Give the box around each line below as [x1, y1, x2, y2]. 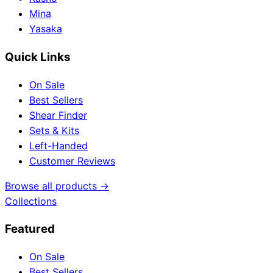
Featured [5, 222, 55, 236]
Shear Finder [29, 108, 87, 121]
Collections [5, 194, 57, 207]
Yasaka [29, 23, 62, 35]
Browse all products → [5, 179, 109, 192]
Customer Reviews [29, 154, 115, 167]
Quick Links [5, 50, 71, 65]
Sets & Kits [29, 124, 79, 136]
